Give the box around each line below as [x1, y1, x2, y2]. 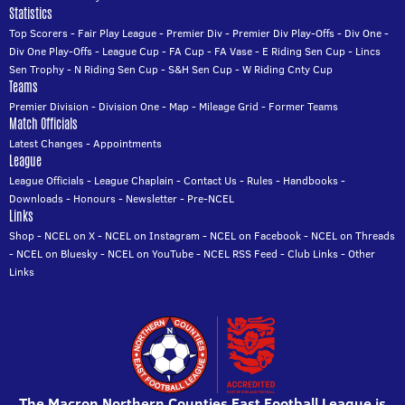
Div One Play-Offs [9, 43, 92, 60]
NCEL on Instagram [105, 228, 200, 244]
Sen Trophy [9, 61, 64, 78]
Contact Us [184, 173, 237, 189]
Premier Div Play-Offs [232, 25, 334, 42]
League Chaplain [94, 173, 174, 189]
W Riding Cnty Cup [242, 61, 333, 78]
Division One [99, 99, 159, 115]
